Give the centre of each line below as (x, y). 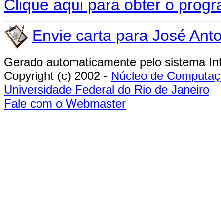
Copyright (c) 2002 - (57, 75)
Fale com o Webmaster (65, 103)
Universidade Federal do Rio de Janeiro (107, 89)
